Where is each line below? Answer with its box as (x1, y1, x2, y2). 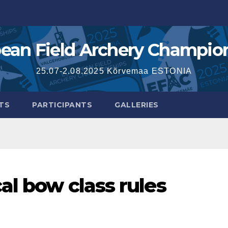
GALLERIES (115, 100, 159, 109)
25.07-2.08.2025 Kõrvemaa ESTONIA (36, 67, 192, 75)
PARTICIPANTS (32, 100, 92, 109)
